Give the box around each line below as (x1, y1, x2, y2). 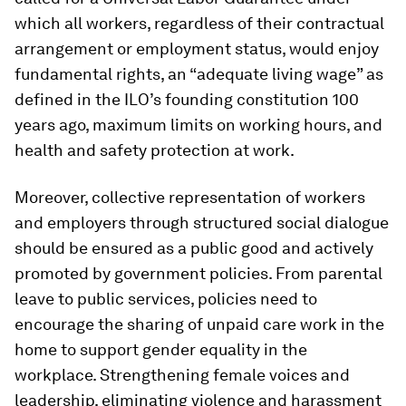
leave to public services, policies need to (14, 288, 317, 308)
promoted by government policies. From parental (14, 263, 382, 283)
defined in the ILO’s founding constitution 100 (14, 89, 359, 109)
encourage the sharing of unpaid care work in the (14, 314, 384, 333)
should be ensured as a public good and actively (14, 237, 373, 257)
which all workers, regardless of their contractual (14, 13, 384, 33)
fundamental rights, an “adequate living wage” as (14, 63, 383, 83)
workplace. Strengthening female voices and (14, 364, 350, 384)
